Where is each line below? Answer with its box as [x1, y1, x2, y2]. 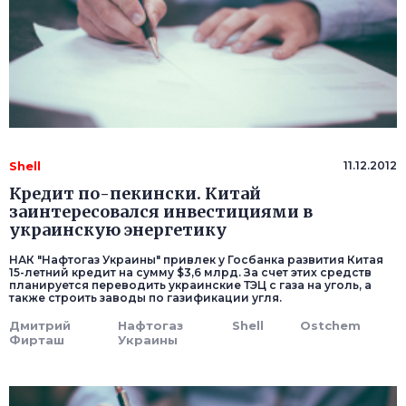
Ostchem [300, 318, 361, 333]
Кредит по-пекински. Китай [9, 183, 261, 205]
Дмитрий [9, 318, 71, 333]
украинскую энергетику [9, 219, 227, 241]
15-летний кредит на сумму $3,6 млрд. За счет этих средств [9, 266, 372, 280]
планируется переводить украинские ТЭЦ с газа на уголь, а [9, 278, 372, 293]
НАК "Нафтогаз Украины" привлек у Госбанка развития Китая [9, 253, 383, 267]
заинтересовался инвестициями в [9, 201, 313, 223]
